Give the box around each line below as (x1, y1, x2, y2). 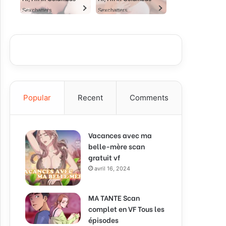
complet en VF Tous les (88, 203, 164, 214)
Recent (78, 93, 103, 102)
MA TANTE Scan (88, 192, 140, 203)
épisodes (88, 214, 119, 225)
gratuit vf (88, 152, 120, 162)
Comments (130, 93, 168, 102)
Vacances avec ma (88, 130, 152, 140)
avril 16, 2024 (94, 165, 130, 172)
